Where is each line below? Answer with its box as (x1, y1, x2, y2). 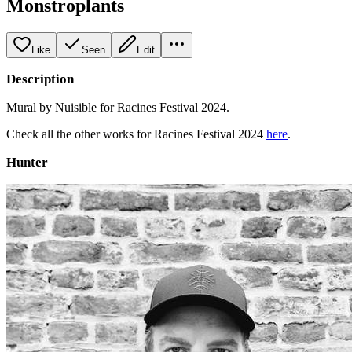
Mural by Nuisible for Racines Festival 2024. (6, 100, 229, 114)
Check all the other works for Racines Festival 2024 (6, 126, 266, 141)
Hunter (6, 154, 48, 170)
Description (6, 71, 74, 86)
